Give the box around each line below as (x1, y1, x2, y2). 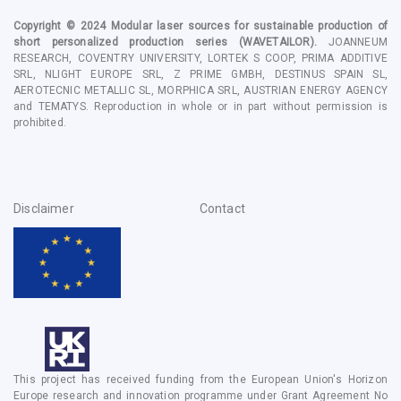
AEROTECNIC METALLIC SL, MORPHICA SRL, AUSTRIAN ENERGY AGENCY (13, 83, 388, 97)
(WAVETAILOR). (226, 35, 317, 48)
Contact (199, 200, 245, 216)
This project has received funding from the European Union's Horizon (13, 373, 388, 387)
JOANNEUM (328, 35, 388, 48)
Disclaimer (13, 200, 74, 216)
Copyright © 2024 (13, 19, 111, 32)
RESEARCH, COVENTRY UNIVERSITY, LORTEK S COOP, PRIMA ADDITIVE (13, 51, 388, 64)
